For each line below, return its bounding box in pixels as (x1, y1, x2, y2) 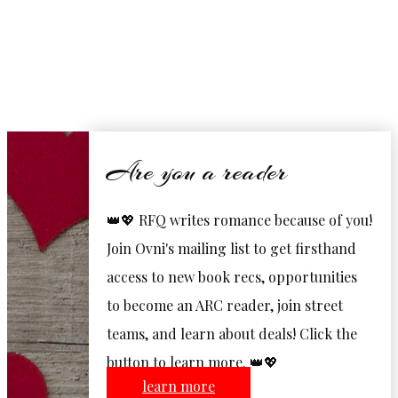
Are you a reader (107, 155, 287, 189)
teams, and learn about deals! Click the (107, 324, 357, 343)
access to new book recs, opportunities (107, 267, 357, 286)
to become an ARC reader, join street (107, 296, 343, 314)
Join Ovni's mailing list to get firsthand (107, 239, 356, 258)
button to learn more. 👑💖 (107, 353, 278, 371)
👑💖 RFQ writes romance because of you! (107, 211, 372, 229)
